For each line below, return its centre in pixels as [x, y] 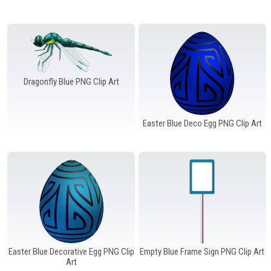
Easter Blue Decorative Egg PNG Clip [71, 251]
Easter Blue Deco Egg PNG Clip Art [202, 123]
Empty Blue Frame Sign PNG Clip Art [202, 251]
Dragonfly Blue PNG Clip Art [71, 81]
